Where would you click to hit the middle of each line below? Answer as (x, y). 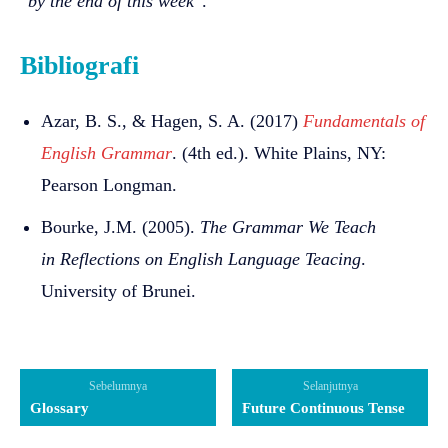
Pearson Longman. (109, 184)
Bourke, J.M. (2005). (120, 226)
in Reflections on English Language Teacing (201, 258)
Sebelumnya (117, 385)
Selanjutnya (330, 385)
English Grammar (106, 152)
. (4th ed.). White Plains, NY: (279, 152)
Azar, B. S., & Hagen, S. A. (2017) (172, 120)
